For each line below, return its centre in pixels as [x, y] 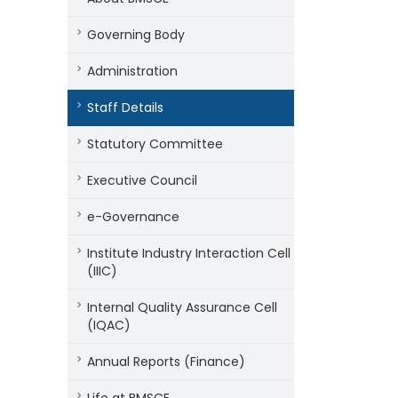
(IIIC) [102, 271]
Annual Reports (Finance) [166, 362]
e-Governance [133, 217]
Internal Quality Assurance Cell [182, 307]
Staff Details [125, 107]
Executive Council [142, 180]
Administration [132, 71]
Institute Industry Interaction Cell [189, 253]
